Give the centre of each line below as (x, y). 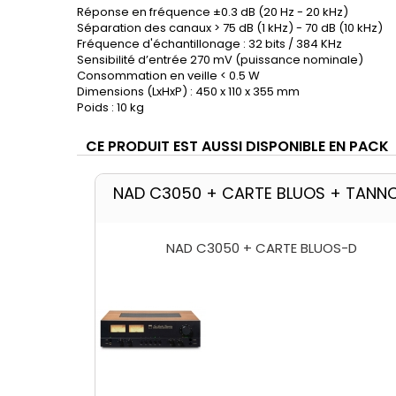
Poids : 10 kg (110, 108)
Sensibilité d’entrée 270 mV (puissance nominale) (220, 60)
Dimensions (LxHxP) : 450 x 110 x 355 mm (188, 92)
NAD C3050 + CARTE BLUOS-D (262, 248)
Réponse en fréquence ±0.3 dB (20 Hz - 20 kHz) (213, 12)
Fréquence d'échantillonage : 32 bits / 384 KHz (209, 44)
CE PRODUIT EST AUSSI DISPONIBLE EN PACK (237, 147)
